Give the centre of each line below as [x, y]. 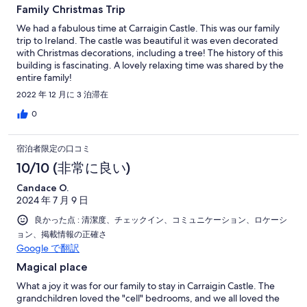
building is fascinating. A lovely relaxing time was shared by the [150, 65]
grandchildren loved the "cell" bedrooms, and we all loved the [148, 298]
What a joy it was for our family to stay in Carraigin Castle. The [146, 286]
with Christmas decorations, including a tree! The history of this [150, 53]
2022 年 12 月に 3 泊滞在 [62, 95]
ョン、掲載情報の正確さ [62, 235]
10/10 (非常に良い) [73, 168]
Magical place [52, 267]
